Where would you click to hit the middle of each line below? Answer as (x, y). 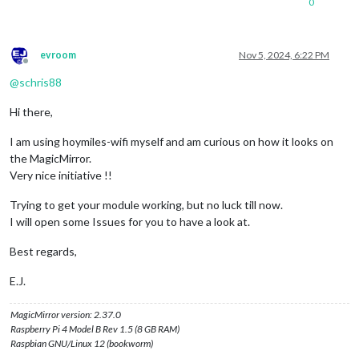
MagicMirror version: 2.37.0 (66, 314)
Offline (40, 67)
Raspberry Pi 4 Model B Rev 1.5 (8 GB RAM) (95, 329)
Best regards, (43, 251)
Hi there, (31, 111)
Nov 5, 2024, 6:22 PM (284, 54)
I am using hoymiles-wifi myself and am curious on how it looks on (171, 141)
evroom (58, 54)
